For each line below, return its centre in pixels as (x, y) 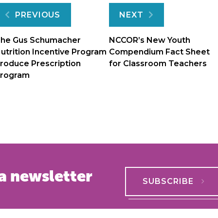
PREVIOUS (38, 15)
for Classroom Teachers (158, 63)
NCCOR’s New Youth (150, 40)
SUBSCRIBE (168, 182)
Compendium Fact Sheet (159, 52)
